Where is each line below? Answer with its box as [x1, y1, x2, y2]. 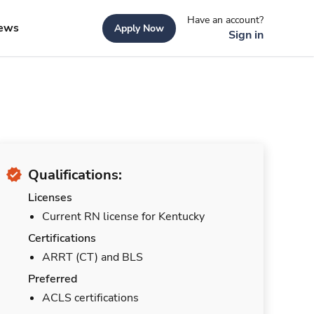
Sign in [228, 27, 264, 43]
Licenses [28, 190, 72, 205]
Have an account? [187, 13, 264, 27]
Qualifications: [28, 165, 122, 184]
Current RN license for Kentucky [42, 209, 205, 224]
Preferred [28, 271, 77, 287]
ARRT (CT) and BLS [42, 250, 143, 265]
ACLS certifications [42, 290, 139, 306]
